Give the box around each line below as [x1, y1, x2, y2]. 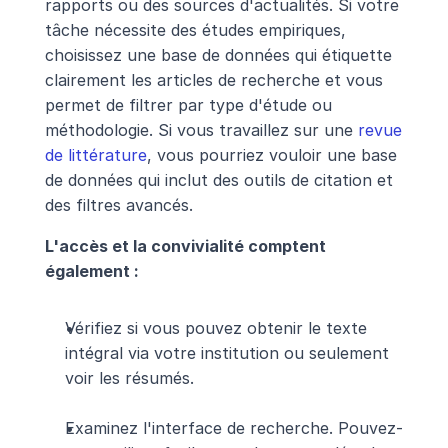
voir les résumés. [64, 367, 194, 388]
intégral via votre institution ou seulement [64, 342, 389, 363]
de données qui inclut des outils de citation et [44, 169, 393, 190]
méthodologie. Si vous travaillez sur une [44, 119, 358, 140]
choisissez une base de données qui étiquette [44, 44, 392, 65]
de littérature [44, 144, 147, 165]
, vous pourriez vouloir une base [146, 144, 397, 165]
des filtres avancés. [44, 194, 193, 215]
